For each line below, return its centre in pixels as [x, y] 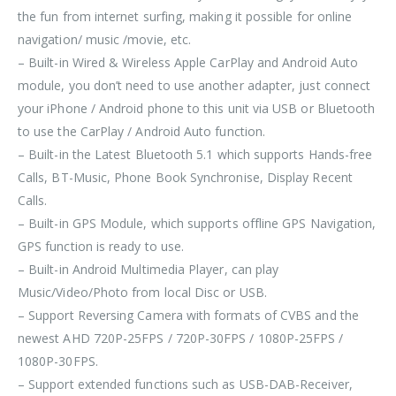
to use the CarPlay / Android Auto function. [142, 131]
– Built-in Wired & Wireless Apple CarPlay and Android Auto [188, 62]
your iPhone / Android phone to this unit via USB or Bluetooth [197, 108]
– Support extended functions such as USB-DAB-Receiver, [185, 384]
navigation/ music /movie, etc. [105, 39]
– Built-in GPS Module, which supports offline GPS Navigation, [197, 223]
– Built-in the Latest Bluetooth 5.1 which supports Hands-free [195, 154]
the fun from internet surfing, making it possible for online [185, 16]
